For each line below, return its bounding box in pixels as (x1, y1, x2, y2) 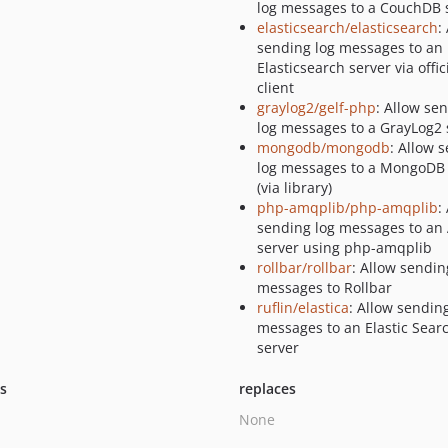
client (256, 78, 294, 97)
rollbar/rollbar (256, 258, 352, 277)
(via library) (256, 178, 332, 197)
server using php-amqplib (256, 238, 432, 257)
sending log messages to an (256, 38, 443, 57)
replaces (238, 379, 296, 398)
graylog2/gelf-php (256, 98, 376, 117)
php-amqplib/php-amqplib (256, 198, 438, 217)
